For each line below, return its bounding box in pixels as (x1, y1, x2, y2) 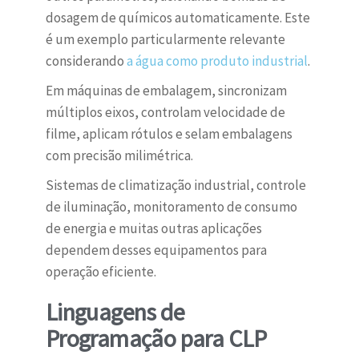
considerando (45, 52, 127, 71)
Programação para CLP (45, 323, 267, 354)
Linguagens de (45, 296, 184, 328)
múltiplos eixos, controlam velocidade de (45, 103, 285, 122)
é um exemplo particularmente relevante (45, 30, 285, 49)
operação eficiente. (45, 263, 156, 281)
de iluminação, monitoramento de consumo (45, 198, 297, 216)
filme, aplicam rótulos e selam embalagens (45, 125, 292, 143)
